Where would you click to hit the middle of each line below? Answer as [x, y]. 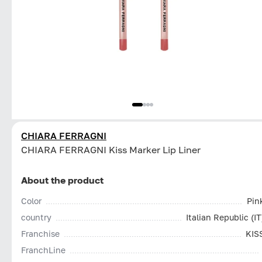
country [36, 217]
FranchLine [43, 250]
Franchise [40, 233]
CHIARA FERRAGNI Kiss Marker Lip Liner [111, 149]
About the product [62, 180]
